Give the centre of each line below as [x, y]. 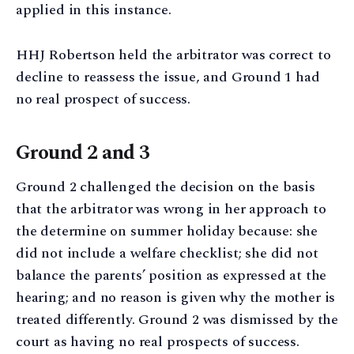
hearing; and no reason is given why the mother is [176, 297]
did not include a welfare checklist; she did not [167, 253]
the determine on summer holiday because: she [167, 231]
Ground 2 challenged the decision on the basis [166, 186]
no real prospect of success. [103, 99]
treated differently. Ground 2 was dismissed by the [177, 319]
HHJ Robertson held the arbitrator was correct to [173, 55]
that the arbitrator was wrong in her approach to [171, 209]
